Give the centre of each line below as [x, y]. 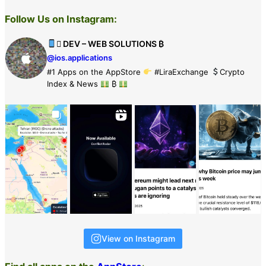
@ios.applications [80, 57]
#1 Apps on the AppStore [95, 72]
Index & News [74, 83]
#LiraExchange [181, 72]
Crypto [232, 72]
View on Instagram [138, 238]
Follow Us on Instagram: [61, 19]
